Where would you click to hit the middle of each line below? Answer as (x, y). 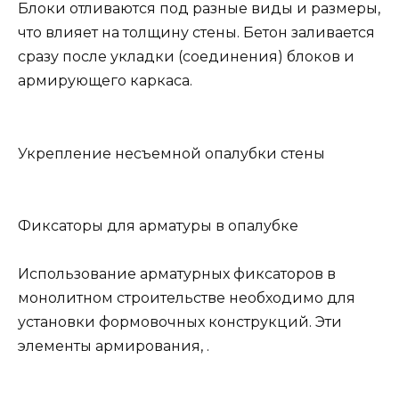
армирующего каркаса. (105, 81)
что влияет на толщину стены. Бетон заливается (196, 33)
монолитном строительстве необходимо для (187, 298)
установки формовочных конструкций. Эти (180, 322)
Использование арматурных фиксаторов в (177, 274)
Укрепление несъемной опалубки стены (171, 153)
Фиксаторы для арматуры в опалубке (158, 226)
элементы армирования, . (114, 346)
